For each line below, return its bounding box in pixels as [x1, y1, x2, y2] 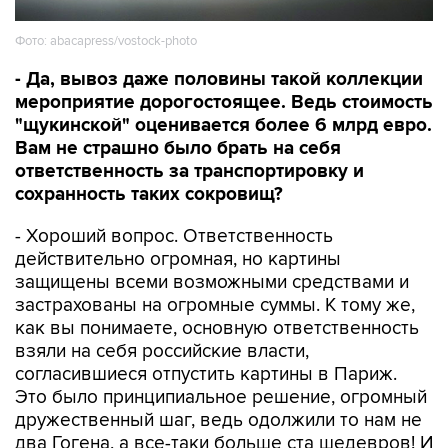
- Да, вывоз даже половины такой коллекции [15, 68, 423, 91]
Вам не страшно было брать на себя [15, 137, 341, 160]
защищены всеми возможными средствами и [15, 271, 409, 294]
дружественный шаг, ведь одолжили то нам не [15, 409, 422, 432]
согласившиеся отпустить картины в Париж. [15, 363, 397, 386]
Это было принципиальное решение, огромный [15, 386, 427, 409]
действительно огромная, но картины [15, 248, 341, 271]
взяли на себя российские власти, [15, 340, 309, 363]
